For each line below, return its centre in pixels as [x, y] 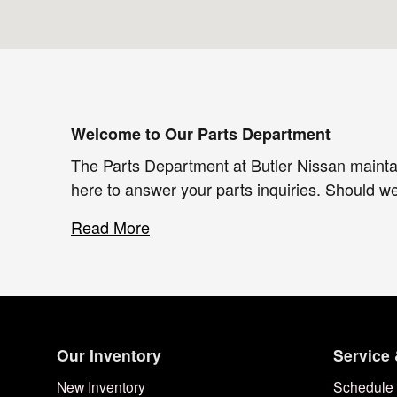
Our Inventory [109, 354]
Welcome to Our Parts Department [201, 134]
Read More [110, 226]
